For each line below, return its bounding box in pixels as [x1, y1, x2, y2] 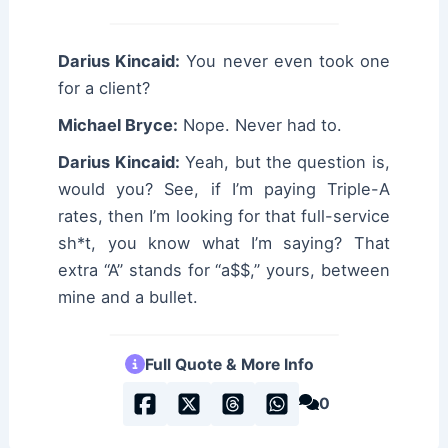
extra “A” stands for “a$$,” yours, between [58, 259, 390, 280]
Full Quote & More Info [144, 354, 314, 374]
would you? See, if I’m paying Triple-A [58, 178, 390, 199]
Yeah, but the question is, [179, 151, 390, 172]
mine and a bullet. [58, 286, 199, 307]
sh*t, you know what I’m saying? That [58, 232, 390, 253]
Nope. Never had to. [178, 114, 343, 135]
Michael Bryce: [58, 114, 179, 135]
